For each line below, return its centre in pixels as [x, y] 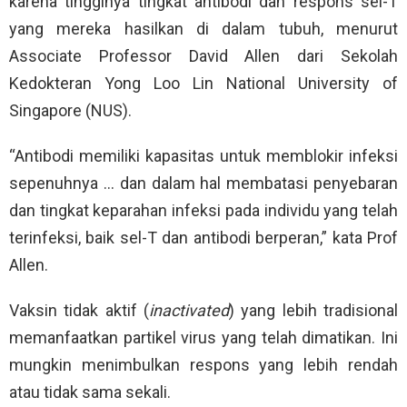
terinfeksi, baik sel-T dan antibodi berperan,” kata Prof [203, 238]
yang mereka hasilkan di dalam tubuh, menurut [203, 29]
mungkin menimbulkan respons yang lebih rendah [203, 365]
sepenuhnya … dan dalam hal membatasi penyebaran [203, 184]
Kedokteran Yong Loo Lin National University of [203, 84]
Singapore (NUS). [70, 111]
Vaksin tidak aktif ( [79, 311]
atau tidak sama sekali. [90, 392]
